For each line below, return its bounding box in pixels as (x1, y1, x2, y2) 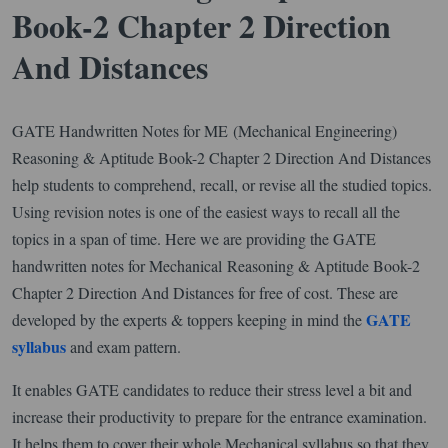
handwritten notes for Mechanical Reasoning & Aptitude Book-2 (12, 254, 420, 276)
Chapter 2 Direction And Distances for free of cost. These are (12, 281, 398, 303)
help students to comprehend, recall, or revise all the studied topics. (12, 173, 432, 195)
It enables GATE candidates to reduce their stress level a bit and (12, 378, 412, 400)
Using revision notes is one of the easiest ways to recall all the (12, 200, 400, 222)
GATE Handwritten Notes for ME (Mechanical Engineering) (12, 119, 397, 141)
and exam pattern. (66, 335, 181, 357)
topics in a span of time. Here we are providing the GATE (12, 227, 376, 249)
